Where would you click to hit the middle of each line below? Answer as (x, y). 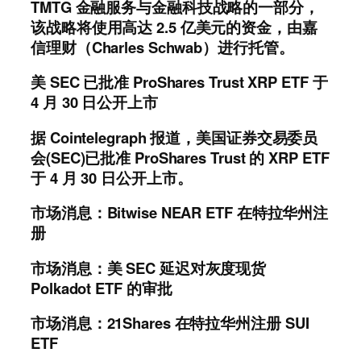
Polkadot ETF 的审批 (102, 288)
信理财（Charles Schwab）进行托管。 (162, 47)
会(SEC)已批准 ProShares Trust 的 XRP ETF (180, 157)
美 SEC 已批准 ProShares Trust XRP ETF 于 (179, 82)
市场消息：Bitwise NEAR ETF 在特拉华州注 (180, 213)
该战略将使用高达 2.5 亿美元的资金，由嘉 (174, 27)
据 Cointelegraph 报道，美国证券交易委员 (174, 137)
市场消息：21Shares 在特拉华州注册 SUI (170, 323)
